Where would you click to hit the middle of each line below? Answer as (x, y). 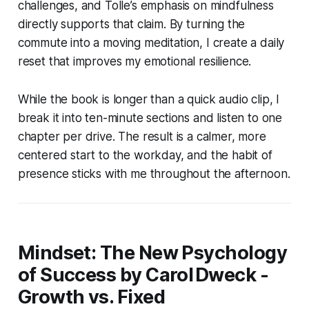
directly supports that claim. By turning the (131, 24)
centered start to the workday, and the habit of (145, 155)
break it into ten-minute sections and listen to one (150, 118)
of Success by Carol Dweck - (143, 275)
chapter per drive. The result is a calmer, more (142, 136)
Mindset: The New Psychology (152, 252)
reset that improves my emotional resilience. (134, 61)
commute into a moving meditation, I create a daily (151, 42)
